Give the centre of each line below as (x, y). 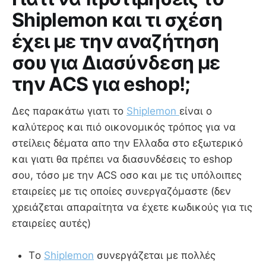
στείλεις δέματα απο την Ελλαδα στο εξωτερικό (127, 143)
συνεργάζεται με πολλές (155, 255)
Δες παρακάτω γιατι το (69, 111)
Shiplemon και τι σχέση (117, 20)
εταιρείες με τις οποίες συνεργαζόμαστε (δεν (121, 191)
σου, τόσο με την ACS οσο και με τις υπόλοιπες (127, 175)
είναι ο (196, 111)
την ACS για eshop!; (101, 84)
